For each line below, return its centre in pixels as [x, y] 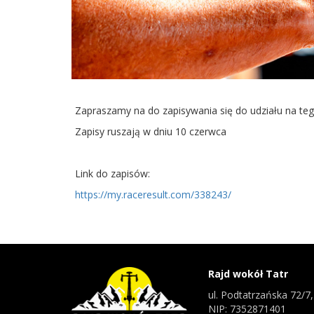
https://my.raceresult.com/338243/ [153, 194]
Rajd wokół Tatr [248, 273]
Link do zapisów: [114, 173]
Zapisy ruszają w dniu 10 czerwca [152, 131]
